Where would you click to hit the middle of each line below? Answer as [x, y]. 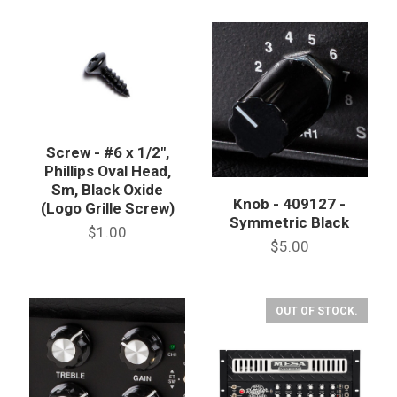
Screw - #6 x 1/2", [107, 152]
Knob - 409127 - [290, 204]
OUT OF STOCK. [316, 311]
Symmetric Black [290, 223]
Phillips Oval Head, [107, 171]
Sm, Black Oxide [108, 190]
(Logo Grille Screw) [107, 208]
